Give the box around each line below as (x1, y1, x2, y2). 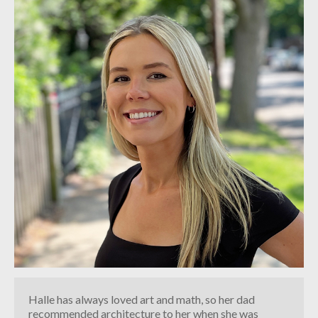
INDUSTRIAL (21, 15, 89, 28)
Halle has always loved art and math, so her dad (28, 292, 255, 306)
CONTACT (14, 39, 71, 53)
